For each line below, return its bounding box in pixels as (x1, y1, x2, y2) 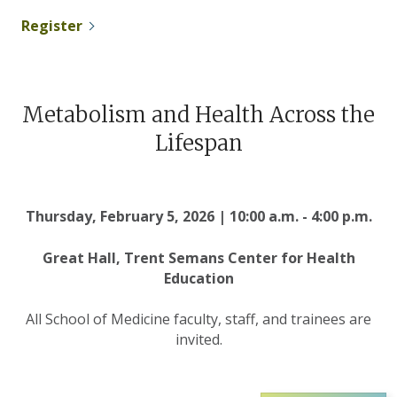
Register (21, 16, 82, 36)
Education (163, 269, 234, 289)
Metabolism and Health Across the (22, 101, 375, 129)
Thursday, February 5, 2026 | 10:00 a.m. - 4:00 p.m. (25, 206, 372, 227)
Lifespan (154, 129, 243, 158)
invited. (175, 330, 222, 350)
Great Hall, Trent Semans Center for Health (42, 248, 355, 269)
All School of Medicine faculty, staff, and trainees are (26, 309, 371, 330)
